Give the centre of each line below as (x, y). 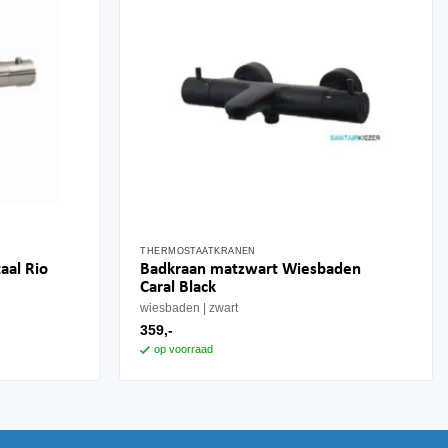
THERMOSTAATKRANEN (198, 250)
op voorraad (184, 348)
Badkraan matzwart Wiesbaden (251, 269)
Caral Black (178, 287)
